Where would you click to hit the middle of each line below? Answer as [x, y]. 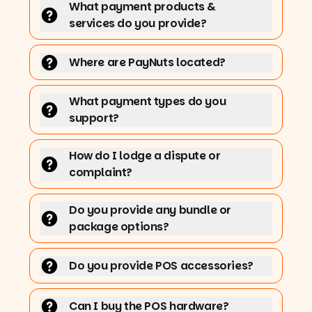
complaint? [101, 172]
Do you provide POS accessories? [161, 265]
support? [94, 118]
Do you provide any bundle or [150, 210]
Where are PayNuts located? [147, 62]
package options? [119, 226]
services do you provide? [138, 23]
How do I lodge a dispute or [145, 155]
